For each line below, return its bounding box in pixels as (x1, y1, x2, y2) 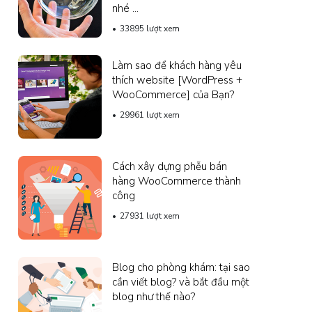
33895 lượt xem (120, 22, 180, 34)
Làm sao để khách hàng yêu (112, 58, 242, 72)
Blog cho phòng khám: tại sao (112, 260, 250, 274)
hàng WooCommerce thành (112, 173, 241, 188)
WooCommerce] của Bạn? (112, 87, 234, 102)
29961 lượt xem (120, 109, 180, 120)
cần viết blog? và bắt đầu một (112, 274, 249, 289)
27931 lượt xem (120, 210, 180, 221)
